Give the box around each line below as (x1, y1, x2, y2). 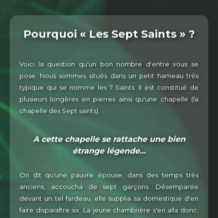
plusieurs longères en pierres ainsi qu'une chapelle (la (19, 96, 199, 105)
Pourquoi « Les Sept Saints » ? (23, 29, 195, 42)
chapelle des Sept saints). (19, 108, 100, 116)
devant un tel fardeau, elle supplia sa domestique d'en (19, 196, 199, 204)
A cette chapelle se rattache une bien (33, 136, 185, 145)
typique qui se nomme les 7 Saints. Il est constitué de (19, 85, 199, 93)
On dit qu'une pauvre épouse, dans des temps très (19, 172, 199, 181)
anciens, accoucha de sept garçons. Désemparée (19, 184, 199, 192)
